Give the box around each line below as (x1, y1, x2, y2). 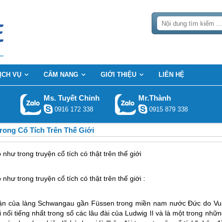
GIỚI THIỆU (101, 71, 136, 78)
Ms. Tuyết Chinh (43, 94, 100, 102)
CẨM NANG (44, 71, 78, 78)
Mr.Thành (138, 94, 171, 102)
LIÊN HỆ (159, 71, 184, 78)
